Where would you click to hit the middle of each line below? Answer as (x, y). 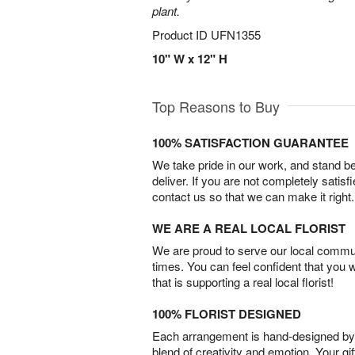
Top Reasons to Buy (216, 106)
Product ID (181, 34)
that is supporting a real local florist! (243, 282)
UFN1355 (236, 34)
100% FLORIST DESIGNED (227, 314)
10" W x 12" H (190, 59)
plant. (166, 11)
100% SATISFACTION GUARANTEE (250, 143)
